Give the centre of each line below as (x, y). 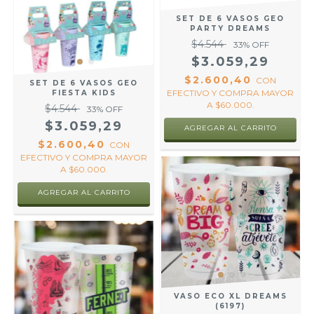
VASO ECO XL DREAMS (230, 296)
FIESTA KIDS (84, 93)
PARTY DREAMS (230, 28)
